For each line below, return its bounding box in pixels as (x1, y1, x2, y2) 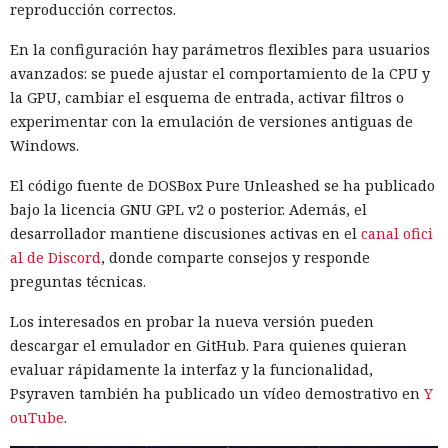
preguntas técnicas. (10, 271, 146, 291)
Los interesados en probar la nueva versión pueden (10, 311, 374, 331)
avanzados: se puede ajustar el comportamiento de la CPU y (10, 63, 430, 83)
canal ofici (361, 223, 433, 243)
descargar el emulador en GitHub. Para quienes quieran (10, 335, 407, 355)
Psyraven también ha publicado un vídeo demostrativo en (10, 383, 424, 403)
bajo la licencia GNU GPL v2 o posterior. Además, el (10, 199, 367, 219)
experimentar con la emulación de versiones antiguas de (10, 111, 413, 131)
